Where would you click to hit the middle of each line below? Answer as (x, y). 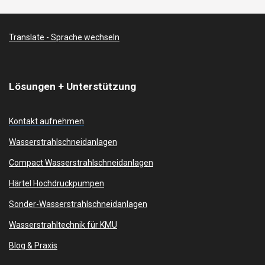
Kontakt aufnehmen (46, 121)
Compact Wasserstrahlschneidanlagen (81, 162)
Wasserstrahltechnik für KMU (63, 224)
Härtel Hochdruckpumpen (56, 183)
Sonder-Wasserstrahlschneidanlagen (78, 204)
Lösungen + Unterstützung (72, 86)
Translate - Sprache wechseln (64, 37)
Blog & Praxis (33, 245)
